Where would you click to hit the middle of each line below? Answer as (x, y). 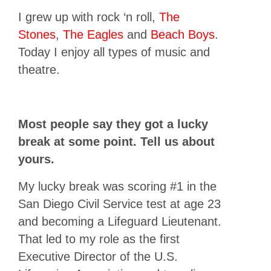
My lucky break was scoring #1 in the (117, 186)
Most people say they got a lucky (113, 124)
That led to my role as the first (99, 239)
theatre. (39, 69)
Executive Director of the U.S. (98, 256)
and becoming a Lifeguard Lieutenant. (120, 221)
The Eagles (93, 34)
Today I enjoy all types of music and (114, 52)
